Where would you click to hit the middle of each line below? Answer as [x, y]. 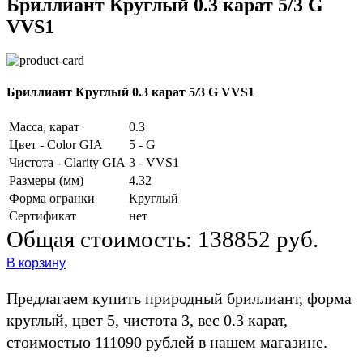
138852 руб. [258, 239]
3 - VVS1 [154, 162]
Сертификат [43, 216]
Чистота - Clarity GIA [67, 162]
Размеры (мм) [46, 180]
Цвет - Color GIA [56, 144]
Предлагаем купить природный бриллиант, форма [179, 298]
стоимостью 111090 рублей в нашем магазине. [167, 342]
